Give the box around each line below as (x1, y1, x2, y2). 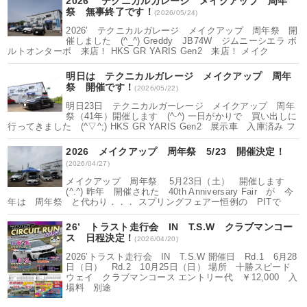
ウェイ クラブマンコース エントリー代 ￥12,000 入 (66, 272, 297, 282)
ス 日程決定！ (66, 232, 135, 243)
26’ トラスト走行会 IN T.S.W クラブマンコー (66, 221, 293, 232)
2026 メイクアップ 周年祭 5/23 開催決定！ (66, 146, 286, 157)
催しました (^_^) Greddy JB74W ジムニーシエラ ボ (66, 36, 297, 46)
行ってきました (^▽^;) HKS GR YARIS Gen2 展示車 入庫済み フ (8, 121, 296, 132)
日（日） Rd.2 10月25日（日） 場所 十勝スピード (66, 262, 291, 272)
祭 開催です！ (66, 82, 135, 93)
